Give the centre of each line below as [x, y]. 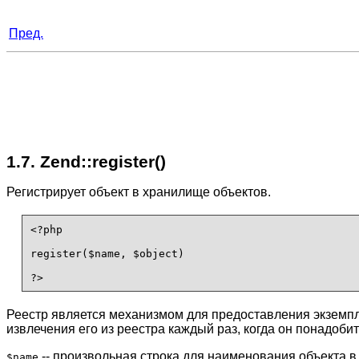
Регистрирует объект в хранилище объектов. [139, 192]
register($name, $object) [107, 253]
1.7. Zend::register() [86, 161]
